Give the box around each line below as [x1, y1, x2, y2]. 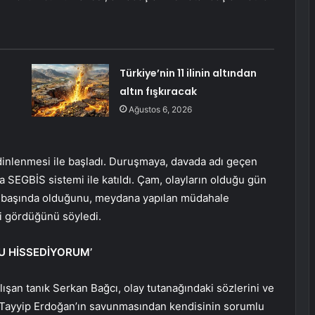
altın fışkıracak [119, 84, 197, 99]
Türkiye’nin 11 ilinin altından [119, 66, 257, 81]
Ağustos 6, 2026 [128, 104, 192, 115]
